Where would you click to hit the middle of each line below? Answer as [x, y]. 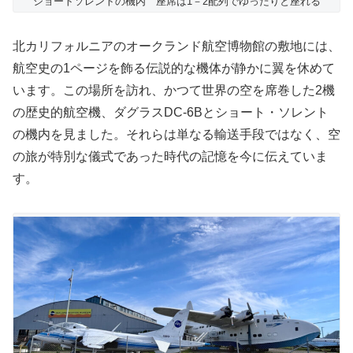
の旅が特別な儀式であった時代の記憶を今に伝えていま [170, 157]
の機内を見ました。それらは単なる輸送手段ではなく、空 [176, 135]
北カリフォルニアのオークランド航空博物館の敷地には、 [176, 46]
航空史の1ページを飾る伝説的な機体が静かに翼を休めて [174, 69]
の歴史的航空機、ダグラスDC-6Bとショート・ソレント [171, 113]
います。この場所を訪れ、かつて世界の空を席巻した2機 [174, 91]
